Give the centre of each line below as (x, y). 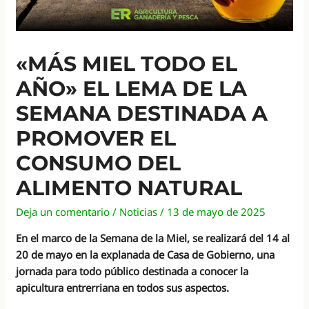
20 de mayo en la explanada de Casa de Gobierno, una (146, 254)
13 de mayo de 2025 (217, 211)
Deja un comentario (63, 211)
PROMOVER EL (96, 138)
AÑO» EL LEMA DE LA (132, 88)
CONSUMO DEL (99, 163)
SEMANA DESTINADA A (142, 113)
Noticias (139, 211)
